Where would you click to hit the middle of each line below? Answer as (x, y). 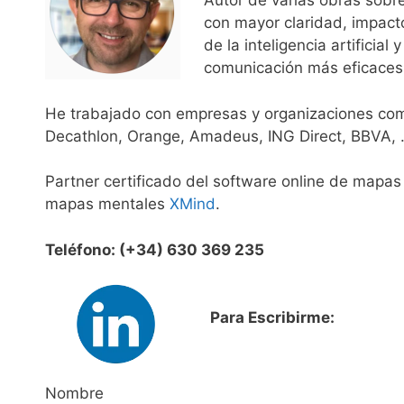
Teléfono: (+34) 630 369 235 (155, 249)
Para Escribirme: (272, 318)
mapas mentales (107, 204)
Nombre (74, 393)
